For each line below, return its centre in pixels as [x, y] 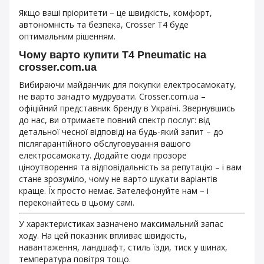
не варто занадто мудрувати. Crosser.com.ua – [112, 96]
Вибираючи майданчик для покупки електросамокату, [128, 84]
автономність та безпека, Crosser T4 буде [104, 25]
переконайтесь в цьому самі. [77, 202]
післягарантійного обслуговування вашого [105, 143]
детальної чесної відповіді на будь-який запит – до [121, 131]
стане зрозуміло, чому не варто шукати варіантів [118, 179]
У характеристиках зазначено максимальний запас [121, 223]
